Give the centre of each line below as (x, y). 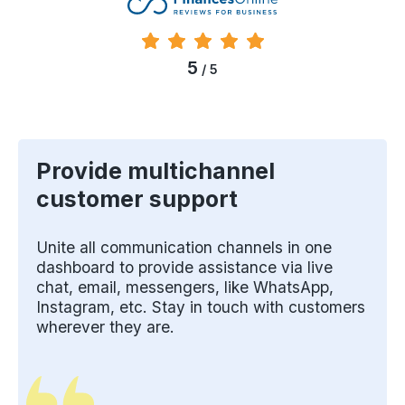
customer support (137, 199)
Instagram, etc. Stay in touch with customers (201, 307)
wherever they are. (105, 327)
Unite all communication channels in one (184, 248)
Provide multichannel (155, 171)
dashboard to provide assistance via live (184, 268)
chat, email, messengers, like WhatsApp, (185, 287)
